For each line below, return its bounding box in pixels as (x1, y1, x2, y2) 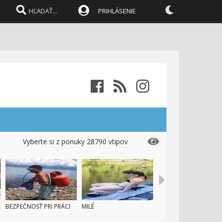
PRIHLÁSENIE (98, 6, 136, 15)
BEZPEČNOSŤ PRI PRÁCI (5, 202, 70, 211)
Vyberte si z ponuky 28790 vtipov (23, 137, 128, 146)
